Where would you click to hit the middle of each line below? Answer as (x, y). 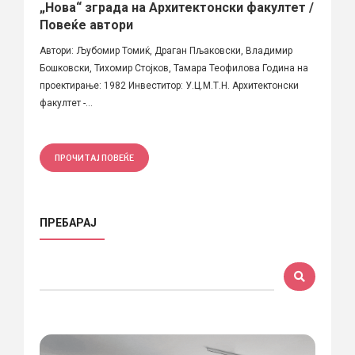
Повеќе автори (86, 25)
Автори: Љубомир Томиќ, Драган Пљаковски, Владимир (166, 50)
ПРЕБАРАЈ (68, 222)
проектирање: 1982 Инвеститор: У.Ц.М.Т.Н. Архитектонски (169, 85)
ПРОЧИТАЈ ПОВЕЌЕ (94, 157)
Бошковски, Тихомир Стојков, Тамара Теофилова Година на (174, 68)
